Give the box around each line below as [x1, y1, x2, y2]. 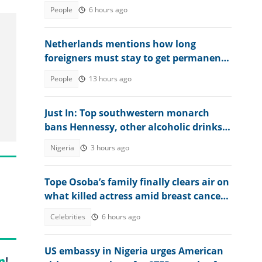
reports [44, 204, 78, 216]
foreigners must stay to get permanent [44, 51, 225, 64]
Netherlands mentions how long [44, 37, 196, 50]
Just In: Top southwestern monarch [44, 106, 209, 119]
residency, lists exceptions [44, 65, 166, 78]
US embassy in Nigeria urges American [44, 244, 223, 257]
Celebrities [50, 212, 85, 222]
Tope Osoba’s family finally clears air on [44, 175, 229, 188]
